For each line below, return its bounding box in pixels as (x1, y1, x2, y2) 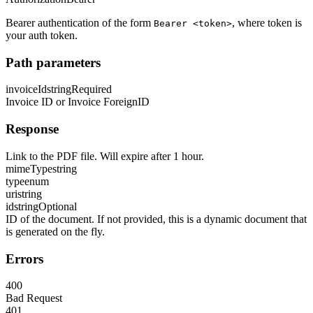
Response (6, 122, 59, 137)
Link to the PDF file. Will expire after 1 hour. (6, 150, 204, 162)
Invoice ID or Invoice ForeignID (6, 96, 150, 108)
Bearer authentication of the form (6, 16, 154, 29)
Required (71, 83, 112, 96)
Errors (6, 251, 43, 266)
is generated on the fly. (6, 225, 105, 238)
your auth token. (6, 29, 78, 41)
